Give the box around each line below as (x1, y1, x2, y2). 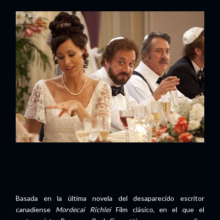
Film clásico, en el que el (110, 205, 204, 214)
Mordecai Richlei (55, 205, 111, 214)
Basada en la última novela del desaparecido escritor (16, 194, 204, 202)
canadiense (16, 205, 55, 214)
